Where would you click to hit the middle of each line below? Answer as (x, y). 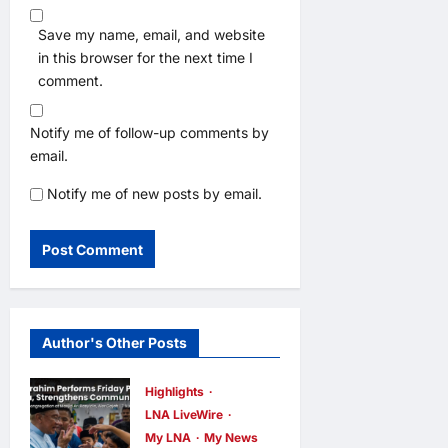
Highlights (175, 392)
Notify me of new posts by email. (154, 194)
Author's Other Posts (114, 343)
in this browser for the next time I (145, 58)
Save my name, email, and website (151, 35)
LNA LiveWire (185, 415)
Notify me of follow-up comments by (149, 133)
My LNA (169, 438)
